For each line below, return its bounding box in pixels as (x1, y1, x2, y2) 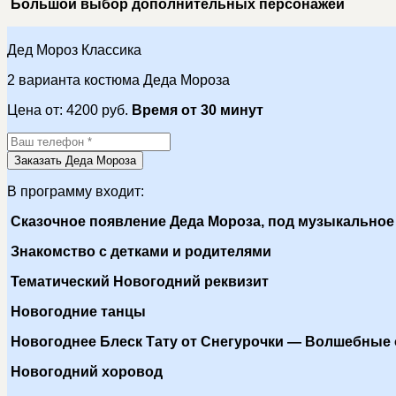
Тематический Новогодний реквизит (7, 273, 269, 289)
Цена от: (7, 102, 66, 118)
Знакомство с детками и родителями (7, 243, 271, 259)
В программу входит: (7, 183, 144, 199)
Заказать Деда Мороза (14, 153, 136, 167)
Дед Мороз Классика (7, 42, 141, 57)
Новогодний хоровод (7, 363, 163, 379)
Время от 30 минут (132, 102, 263, 118)
